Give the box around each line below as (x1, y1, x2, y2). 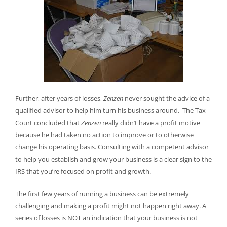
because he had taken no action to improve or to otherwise (15, 130, 194, 140)
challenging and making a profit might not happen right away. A (15, 201, 206, 211)
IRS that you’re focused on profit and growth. (15, 167, 151, 176)
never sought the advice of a (123, 94, 210, 103)
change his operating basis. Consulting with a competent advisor (15, 142, 209, 152)
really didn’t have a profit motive (100, 118, 200, 128)
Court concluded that (15, 118, 81, 128)
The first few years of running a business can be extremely (15, 189, 189, 199)
